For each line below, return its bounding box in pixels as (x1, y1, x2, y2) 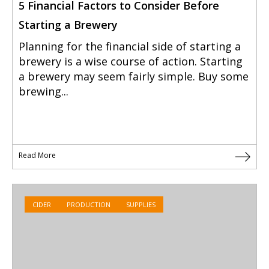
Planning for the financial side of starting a (19, 39, 241, 54)
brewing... (19, 84, 68, 99)
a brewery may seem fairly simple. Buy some (19, 69, 249, 84)
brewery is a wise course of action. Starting (19, 54, 243, 69)
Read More (19, 150, 56, 161)
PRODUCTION (67, 200, 110, 210)
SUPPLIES (126, 200, 156, 210)
